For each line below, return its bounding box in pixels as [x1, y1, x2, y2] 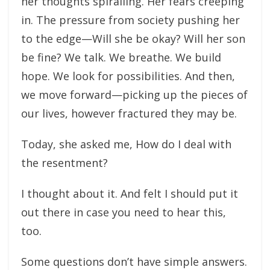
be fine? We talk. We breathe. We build [21, 49, 221, 64]
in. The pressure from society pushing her [21, 12, 240, 27]
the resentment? [21, 155, 108, 170]
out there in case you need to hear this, [21, 204, 226, 219]
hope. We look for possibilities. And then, [21, 68, 235, 83]
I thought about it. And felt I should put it [21, 186, 238, 201]
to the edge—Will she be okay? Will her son [21, 31, 245, 46]
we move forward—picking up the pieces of [21, 87, 248, 102]
